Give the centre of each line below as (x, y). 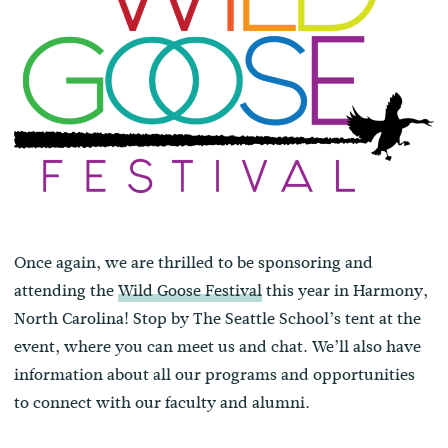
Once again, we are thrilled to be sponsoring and (194, 262)
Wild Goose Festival (190, 290)
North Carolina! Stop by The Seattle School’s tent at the (218, 318)
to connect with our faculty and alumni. (162, 402)
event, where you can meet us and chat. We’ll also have (218, 346)
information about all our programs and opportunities (215, 374)
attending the (66, 290)
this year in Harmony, (345, 290)
